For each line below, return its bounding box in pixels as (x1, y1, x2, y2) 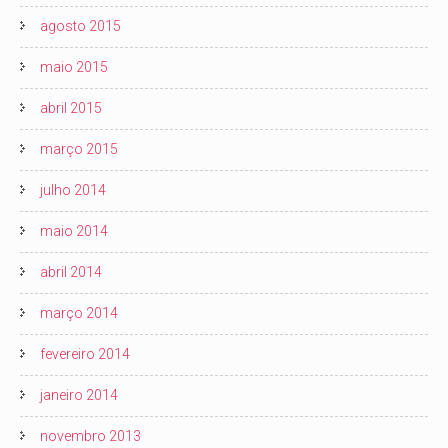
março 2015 (40, 141, 118, 157)
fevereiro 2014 (40, 346, 130, 362)
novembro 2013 (40, 428, 141, 444)
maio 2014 (40, 223, 108, 239)
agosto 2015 (40, 18, 121, 34)
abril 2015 (40, 100, 102, 116)
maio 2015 (40, 59, 108, 75)
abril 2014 (40, 264, 102, 280)
